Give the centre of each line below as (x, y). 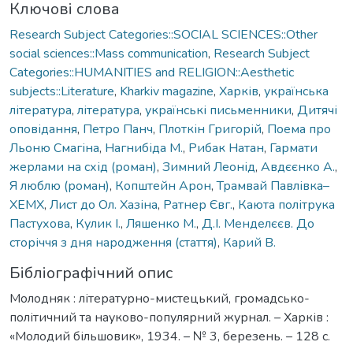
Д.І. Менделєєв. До (258, 223)
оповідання (43, 129)
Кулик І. (98, 223)
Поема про (299, 129)
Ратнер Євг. (198, 204)
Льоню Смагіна (54, 148)
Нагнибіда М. (144, 148)
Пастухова (40, 223)
